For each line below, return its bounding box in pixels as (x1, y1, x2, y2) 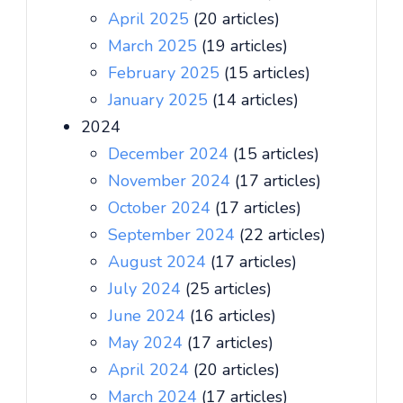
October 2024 (108, 197, 215, 219)
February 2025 (108, 62, 224, 84)
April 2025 (108, 8, 193, 30)
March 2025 (108, 35, 201, 57)
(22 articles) (239, 224, 326, 246)
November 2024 (108, 170, 235, 192)
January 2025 (108, 89, 212, 111)
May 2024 (108, 332, 187, 354)
